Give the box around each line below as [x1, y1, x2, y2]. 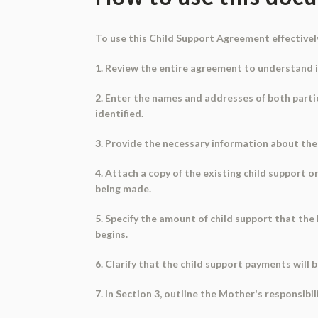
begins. [95, 227, 128, 240]
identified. [95, 106, 144, 119]
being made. [95, 182, 152, 194]
